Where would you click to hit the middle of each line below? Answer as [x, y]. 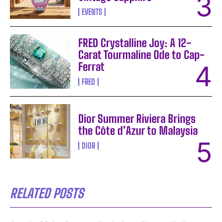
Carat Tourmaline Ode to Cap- [142, 55]
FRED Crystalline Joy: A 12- [135, 43]
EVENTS [92, 11]
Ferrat [92, 66]
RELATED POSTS [47, 193]
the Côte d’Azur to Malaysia [138, 130]
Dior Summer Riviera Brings [137, 118]
